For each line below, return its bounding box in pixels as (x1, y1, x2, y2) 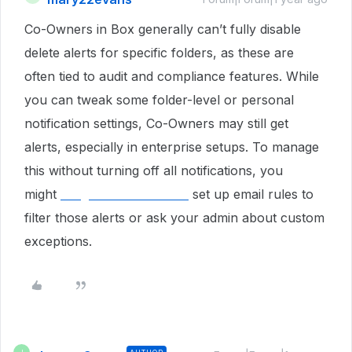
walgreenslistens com (60, 186, 189, 202)
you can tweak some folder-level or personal (24, 92, 294, 108)
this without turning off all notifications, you (24, 163, 283, 178)
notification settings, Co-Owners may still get (24, 115, 288, 131)
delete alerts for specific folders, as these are (24, 45, 294, 60)
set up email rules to (189, 186, 313, 202)
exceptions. (24, 233, 92, 249)
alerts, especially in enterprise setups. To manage (24, 139, 319, 155)
